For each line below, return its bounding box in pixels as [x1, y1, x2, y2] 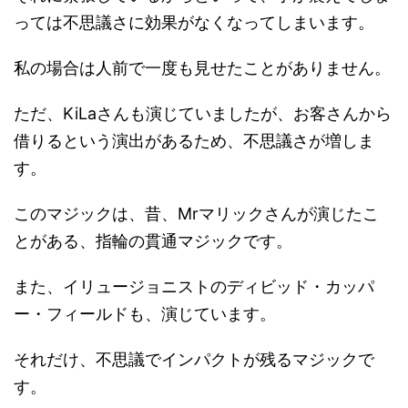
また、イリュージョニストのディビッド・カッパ [14, 277, 374, 297]
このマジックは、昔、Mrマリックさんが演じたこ [14, 204, 379, 224]
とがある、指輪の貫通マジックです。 [14, 231, 292, 251]
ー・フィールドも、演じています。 [14, 304, 276, 324]
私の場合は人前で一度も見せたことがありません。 [14, 58, 391, 78]
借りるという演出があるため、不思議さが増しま [14, 131, 374, 151]
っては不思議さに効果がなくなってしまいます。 [14, 13, 374, 33]
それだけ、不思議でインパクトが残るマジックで [14, 350, 374, 370]
